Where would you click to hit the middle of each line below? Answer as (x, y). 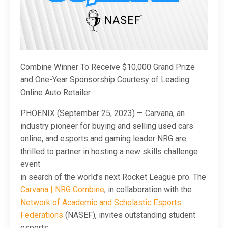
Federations (42, 215)
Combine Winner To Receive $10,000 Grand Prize (108, 67)
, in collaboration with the (148, 190)
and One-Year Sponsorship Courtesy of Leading (105, 80)
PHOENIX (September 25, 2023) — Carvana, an (103, 113)
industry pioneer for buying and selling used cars (107, 126)
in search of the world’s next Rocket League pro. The (113, 177)
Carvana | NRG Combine (62, 190)
